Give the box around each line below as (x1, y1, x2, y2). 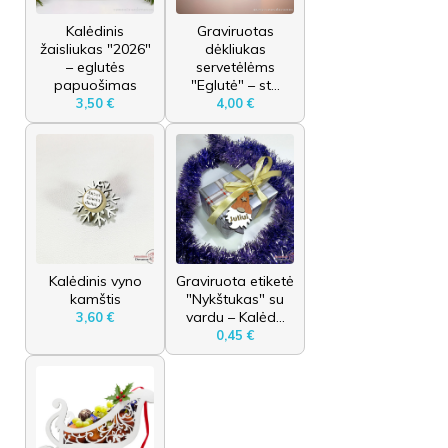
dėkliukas (204, 39, 266, 58)
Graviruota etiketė (176, 271, 294, 290)
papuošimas (53, 75, 137, 94)
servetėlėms (195, 57, 275, 76)
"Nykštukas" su (186, 289, 284, 308)
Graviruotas (196, 21, 274, 40)
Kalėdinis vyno (48, 271, 142, 290)
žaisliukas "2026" (39, 39, 151, 58)
